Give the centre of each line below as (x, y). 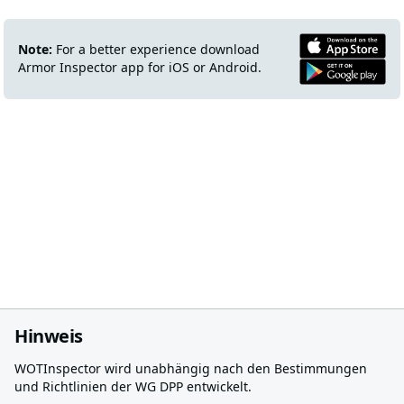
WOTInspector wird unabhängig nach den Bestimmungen (191, 368)
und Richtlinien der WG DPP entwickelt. (133, 386)
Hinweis (49, 335)
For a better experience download (156, 50)
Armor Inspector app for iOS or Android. (140, 68)
